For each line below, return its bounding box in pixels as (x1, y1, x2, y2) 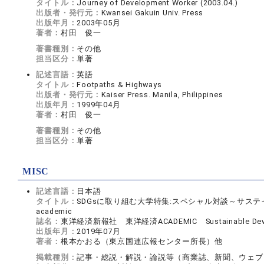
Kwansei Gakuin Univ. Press (101, 8, 204, 17)
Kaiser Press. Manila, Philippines (101, 90, 223, 99)
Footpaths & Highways (77, 80, 162, 89)
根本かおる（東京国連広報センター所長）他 (60, 237, 223, 246)
